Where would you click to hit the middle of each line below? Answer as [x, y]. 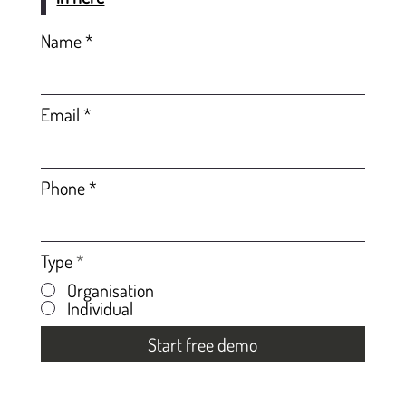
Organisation [110, 290]
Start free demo [203, 345]
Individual [100, 308]
